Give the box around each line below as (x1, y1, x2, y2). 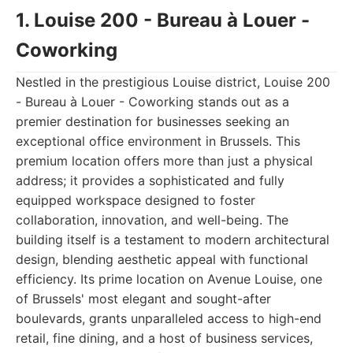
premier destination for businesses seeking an (16, 113, 289, 129)
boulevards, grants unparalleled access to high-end (16, 310, 321, 326)
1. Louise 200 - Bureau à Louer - (16, 9, 310, 32)
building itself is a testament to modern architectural (16, 232, 329, 247)
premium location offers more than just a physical (16, 153, 313, 169)
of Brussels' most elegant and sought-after (16, 291, 271, 307)
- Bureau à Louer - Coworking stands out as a (16, 94, 289, 110)
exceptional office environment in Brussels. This (16, 133, 300, 149)
